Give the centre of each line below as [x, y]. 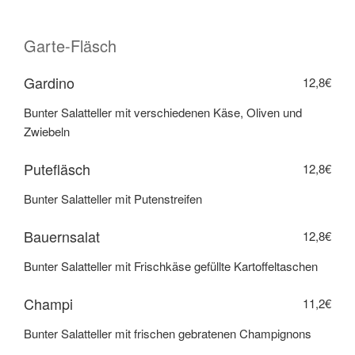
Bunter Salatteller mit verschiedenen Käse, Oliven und [163, 113]
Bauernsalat [62, 236]
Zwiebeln [47, 132]
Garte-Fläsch [70, 45]
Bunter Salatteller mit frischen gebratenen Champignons [168, 334]
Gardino [49, 82]
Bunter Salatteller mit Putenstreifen [113, 199]
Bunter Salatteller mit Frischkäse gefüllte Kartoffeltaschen [171, 266]
